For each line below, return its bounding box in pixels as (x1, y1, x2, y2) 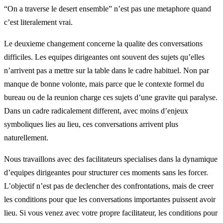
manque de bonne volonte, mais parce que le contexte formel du (4, 80, 204, 89)
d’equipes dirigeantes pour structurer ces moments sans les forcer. (4, 168, 208, 177)
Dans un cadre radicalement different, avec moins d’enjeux (4, 107, 188, 115)
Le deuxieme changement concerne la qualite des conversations (4, 39, 203, 48)
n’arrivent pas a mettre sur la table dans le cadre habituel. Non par (4, 66, 209, 75)
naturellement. (4, 133, 48, 142)
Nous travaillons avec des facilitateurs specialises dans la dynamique (4, 155, 218, 164)
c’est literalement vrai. (4, 18, 73, 27)
